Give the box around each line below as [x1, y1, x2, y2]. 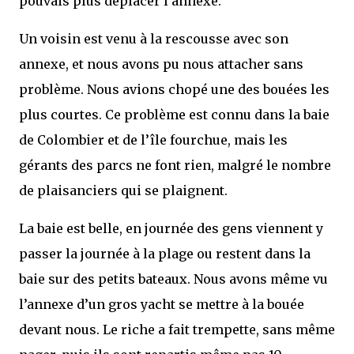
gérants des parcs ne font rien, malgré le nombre [19, 157, 331, 173]
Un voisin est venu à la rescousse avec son [19, 31, 288, 47]
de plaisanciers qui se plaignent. [19, 183, 228, 198]
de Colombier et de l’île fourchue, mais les [19, 132, 288, 148]
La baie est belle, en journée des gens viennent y [19, 220, 323, 236]
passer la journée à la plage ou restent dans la [19, 246, 311, 262]
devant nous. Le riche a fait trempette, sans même [19, 322, 335, 337]
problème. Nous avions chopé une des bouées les [19, 81, 330, 97]
